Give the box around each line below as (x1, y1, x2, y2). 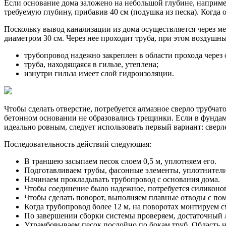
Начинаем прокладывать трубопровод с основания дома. (24, 175, 220, 184)
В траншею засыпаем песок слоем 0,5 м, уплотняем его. (24, 157, 216, 166)
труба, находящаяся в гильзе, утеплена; (24, 60, 158, 69)
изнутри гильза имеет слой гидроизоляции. (24, 69, 174, 78)
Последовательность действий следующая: (4, 140, 151, 149)
